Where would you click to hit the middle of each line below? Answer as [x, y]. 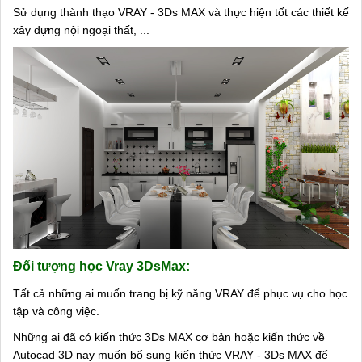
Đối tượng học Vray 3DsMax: [101, 266]
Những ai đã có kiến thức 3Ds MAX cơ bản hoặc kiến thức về [169, 337]
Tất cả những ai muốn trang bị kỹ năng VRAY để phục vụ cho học [180, 293]
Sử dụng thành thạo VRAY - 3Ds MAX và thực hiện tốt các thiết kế [181, 12]
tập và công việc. [56, 311]
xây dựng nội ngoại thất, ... [81, 30]
